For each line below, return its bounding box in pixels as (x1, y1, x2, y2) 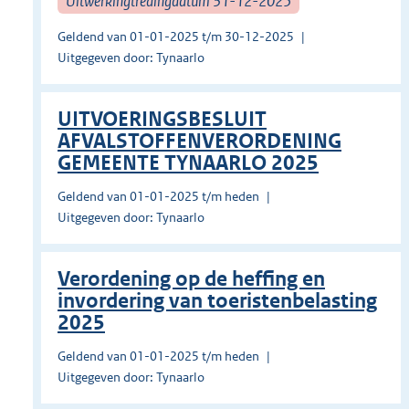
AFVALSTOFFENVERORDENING (58, 129, 341, 154)
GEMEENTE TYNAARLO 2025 (58, 151, 319, 176)
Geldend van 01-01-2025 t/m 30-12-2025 (58, 28, 294, 46)
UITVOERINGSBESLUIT (58, 107, 267, 132)
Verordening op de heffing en (58, 267, 325, 292)
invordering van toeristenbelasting (58, 288, 377, 314)
